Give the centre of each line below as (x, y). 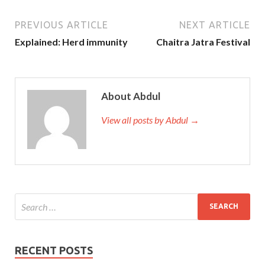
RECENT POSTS (54, 250)
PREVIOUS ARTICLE (62, 25)
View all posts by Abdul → (150, 119)
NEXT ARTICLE (215, 25)
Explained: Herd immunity (71, 41)
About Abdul (131, 96)
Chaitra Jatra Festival (203, 41)
